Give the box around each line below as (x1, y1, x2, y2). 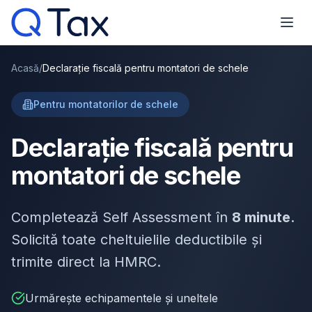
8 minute (232, 209, 290, 226)
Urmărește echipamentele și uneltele (25, 291, 218, 305)
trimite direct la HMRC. (11, 253, 161, 270)
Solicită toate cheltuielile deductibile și (11, 231, 262, 248)
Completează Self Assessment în (11, 209, 232, 226)
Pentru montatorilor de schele (33, 98, 178, 110)
